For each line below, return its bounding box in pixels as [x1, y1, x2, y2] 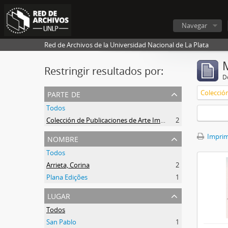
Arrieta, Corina [46, 160, 90, 169]
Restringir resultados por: [44, 64, 163, 78]
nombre [47, 131, 78, 145]
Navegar [182, 21, 207, 30]
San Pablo [46, 217, 76, 226]
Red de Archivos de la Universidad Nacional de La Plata [44, 40, 209, 49]
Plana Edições [46, 173, 88, 182]
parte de [47, 87, 80, 100]
